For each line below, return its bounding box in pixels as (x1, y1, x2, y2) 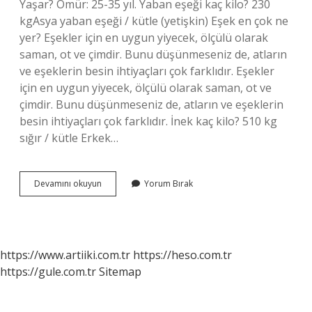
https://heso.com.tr (133, 247, 232, 263)
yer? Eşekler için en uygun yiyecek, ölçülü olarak (19, 30, 268, 45)
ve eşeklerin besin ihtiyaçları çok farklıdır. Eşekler (19, 63, 274, 79)
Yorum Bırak (144, 178, 193, 189)
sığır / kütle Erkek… (19, 130, 118, 146)
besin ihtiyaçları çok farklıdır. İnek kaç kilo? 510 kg (19, 114, 277, 129)
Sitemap (99, 264, 141, 279)
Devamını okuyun (34, 178, 102, 189)
